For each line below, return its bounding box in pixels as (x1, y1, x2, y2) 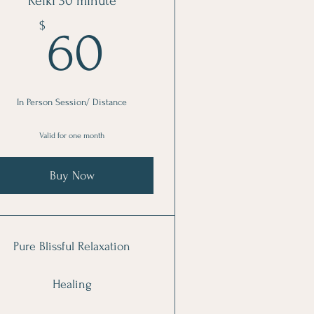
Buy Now (49, 169, 95, 182)
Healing (52, 278, 92, 291)
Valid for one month (39, 131, 105, 140)
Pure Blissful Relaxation (13, 240, 131, 253)
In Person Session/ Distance (17, 97, 128, 107)
